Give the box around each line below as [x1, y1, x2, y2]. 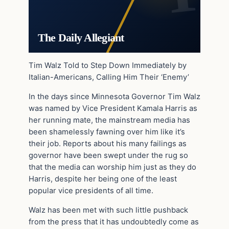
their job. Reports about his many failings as [29, 139, 187, 149]
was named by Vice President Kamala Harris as [29, 104, 197, 113]
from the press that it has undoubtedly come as [29, 217, 199, 226]
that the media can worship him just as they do [29, 163, 196, 172]
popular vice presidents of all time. [29, 186, 153, 196]
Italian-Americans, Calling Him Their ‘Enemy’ [29, 73, 189, 82]
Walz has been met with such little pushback [29, 205, 188, 215]
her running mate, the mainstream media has [29, 116, 190, 125]
